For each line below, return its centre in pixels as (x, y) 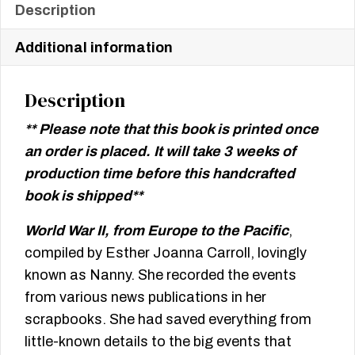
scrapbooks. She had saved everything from (168, 320)
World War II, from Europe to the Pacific (157, 231)
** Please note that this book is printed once (172, 130)
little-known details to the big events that (158, 342)
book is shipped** (84, 196)
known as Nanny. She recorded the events (160, 275)
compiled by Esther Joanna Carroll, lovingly (166, 253)
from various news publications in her (145, 298)
